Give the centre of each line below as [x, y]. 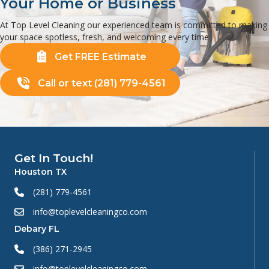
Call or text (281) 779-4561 [102, 83]
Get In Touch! [54, 159]
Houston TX [41, 172]
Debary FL [37, 229]
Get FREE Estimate [100, 56]
